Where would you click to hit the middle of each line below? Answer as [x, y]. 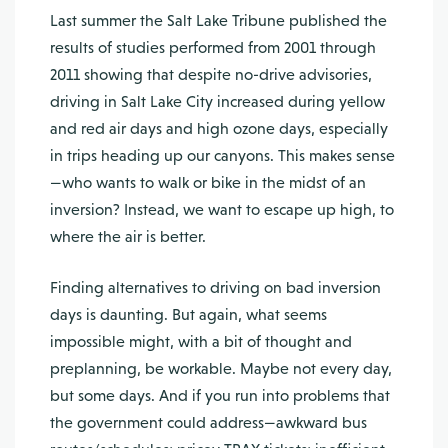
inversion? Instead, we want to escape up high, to [222, 209]
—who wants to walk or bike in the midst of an [208, 182]
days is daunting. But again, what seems [188, 314]
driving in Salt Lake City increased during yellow [217, 101]
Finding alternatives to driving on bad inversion [215, 287]
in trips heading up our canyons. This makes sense [222, 155]
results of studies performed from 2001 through [213, 47]
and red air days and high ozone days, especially [219, 128]
